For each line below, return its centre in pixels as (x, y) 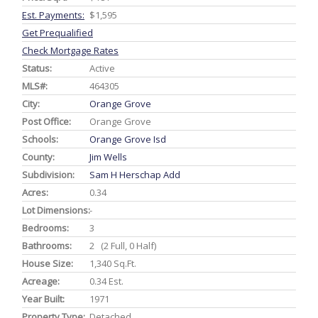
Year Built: (43, 299)
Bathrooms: (47, 246)
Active (102, 68)
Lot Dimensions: (56, 210)
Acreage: (41, 281)
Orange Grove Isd (128, 139)
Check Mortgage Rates (70, 50)
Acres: (35, 192)
